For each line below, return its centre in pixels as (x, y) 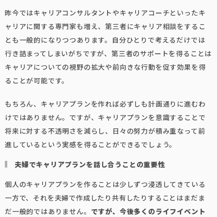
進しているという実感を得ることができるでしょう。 (91, 144)
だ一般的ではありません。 (48, 211)
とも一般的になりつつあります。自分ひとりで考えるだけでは (105, 40)
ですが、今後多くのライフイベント (148, 211)
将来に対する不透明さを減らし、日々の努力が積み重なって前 (105, 131)
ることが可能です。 (37, 80)
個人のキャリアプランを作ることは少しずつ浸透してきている (105, 184)
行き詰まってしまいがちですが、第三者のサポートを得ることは (108, 53)
